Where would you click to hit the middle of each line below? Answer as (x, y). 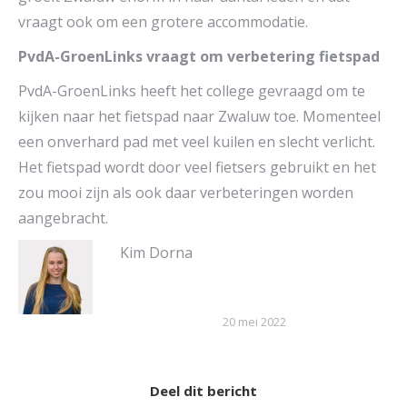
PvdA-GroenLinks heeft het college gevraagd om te (192, 91)
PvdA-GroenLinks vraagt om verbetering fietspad (199, 57)
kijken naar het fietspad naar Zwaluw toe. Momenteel (199, 117)
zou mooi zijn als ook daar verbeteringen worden (186, 193)
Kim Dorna (156, 253)
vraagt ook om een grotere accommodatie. (163, 22)
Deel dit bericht (203, 391)
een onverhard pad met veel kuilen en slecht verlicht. (197, 142)
